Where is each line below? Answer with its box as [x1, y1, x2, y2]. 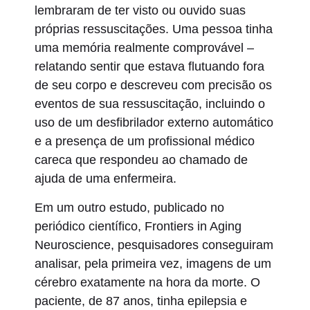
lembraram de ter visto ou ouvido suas [35, 3, 246, 18]
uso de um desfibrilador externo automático [35, 116, 273, 130]
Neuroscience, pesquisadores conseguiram [35, 237, 273, 252]
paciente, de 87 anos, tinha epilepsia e [35, 293, 247, 308]
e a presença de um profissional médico [35, 134, 255, 149]
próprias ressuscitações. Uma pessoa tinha [35, 22, 273, 37]
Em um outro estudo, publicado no [35, 200, 224, 215]
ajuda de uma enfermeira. [35, 172, 176, 186]
